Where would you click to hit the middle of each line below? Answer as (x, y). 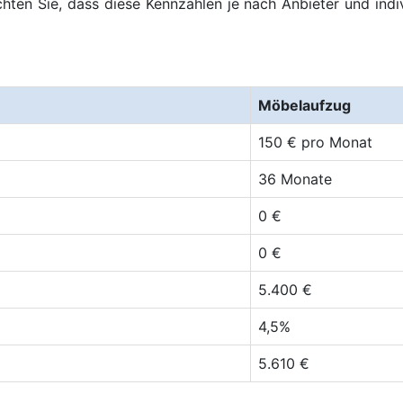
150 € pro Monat (315, 142)
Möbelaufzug (304, 105)
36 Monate (295, 179)
